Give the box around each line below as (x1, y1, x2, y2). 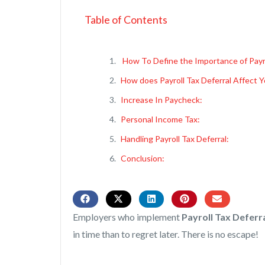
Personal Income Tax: (121, 114, 200, 124)
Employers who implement (73, 211, 182, 223)
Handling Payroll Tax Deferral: (121, 134, 229, 144)
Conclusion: (121, 153, 164, 163)
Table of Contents (85, 13, 167, 26)
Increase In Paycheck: (121, 95, 202, 105)
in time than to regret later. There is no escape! (73, 228, 258, 240)
